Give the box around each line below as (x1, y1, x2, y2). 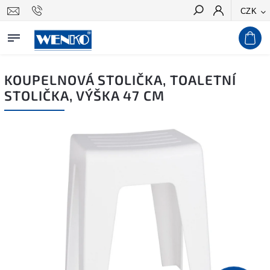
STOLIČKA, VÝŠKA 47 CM (4, 87, 165, 104)
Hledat (228, 27, 257, 37)
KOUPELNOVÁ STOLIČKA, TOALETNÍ (4, 72, 236, 88)
